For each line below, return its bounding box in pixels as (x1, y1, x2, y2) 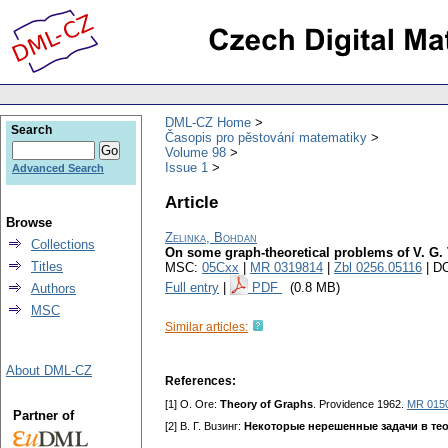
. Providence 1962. (313, 398, 407, 411)
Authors (31, 281, 76, 296)
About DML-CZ (6, 363, 92, 378)
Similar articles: (165, 320, 248, 335)
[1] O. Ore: (165, 398, 220, 411)
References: (165, 374, 236, 389)
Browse (6, 215, 52, 230)
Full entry (165, 280, 219, 296)
